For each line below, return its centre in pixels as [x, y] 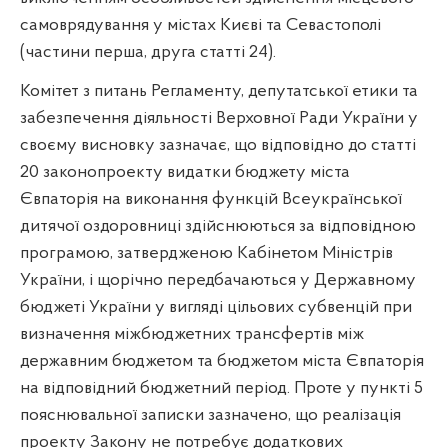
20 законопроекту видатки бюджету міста [185, 172]
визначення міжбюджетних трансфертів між [192, 334]
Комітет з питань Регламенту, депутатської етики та [219, 91]
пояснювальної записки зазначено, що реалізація [210, 415]
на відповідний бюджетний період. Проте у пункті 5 [221, 388]
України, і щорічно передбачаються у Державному [218, 280]
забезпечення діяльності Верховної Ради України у [219, 118]
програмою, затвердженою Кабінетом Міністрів [206, 253]
